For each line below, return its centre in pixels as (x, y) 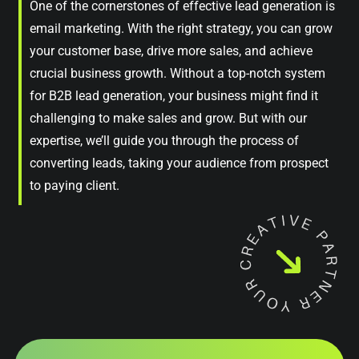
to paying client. (75, 185)
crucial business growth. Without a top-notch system (177, 73)
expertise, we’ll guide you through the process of (164, 140)
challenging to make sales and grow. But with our (168, 118)
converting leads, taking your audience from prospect (179, 163)
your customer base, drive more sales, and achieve (171, 50)
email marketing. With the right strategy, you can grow (181, 28)
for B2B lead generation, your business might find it (174, 95)
